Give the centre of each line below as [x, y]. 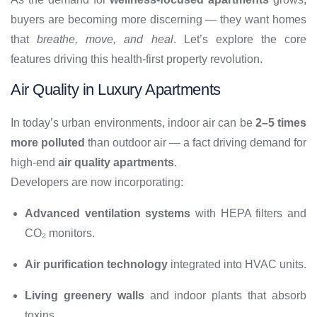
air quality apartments [116, 163]
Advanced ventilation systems [108, 214]
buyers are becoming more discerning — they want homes [158, 20]
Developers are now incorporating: [97, 183]
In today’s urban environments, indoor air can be [133, 123]
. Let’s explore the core [240, 40]
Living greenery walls [85, 296]
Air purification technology [96, 265]
